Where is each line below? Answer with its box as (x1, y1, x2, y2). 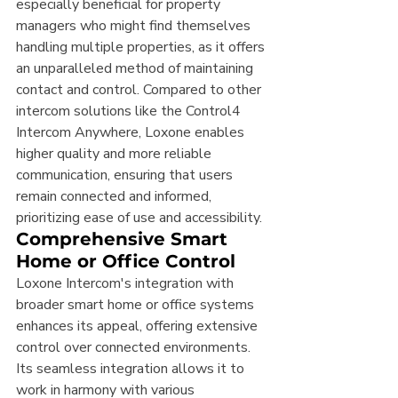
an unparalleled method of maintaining (16, 59, 257, 79)
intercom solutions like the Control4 (16, 101, 244, 122)
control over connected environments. (16, 338, 254, 358)
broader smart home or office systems (16, 295, 258, 315)
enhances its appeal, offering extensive (16, 316, 261, 337)
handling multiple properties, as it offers (16, 37, 268, 58)
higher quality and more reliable (16, 144, 215, 164)
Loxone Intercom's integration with (16, 274, 237, 294)
